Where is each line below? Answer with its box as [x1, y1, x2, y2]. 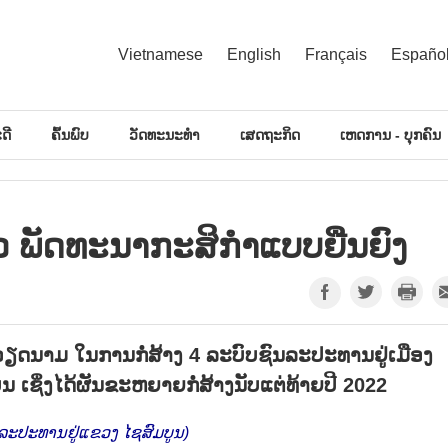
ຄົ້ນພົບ [51, 126, 89, 143]
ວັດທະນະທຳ [129, 126, 200, 143]
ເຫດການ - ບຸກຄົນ [340, 126, 441, 143]
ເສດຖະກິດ [240, 126, 300, 143]
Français [305, 45, 367, 63]
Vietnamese [118, 45, 203, 63]
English [227, 45, 281, 63]
